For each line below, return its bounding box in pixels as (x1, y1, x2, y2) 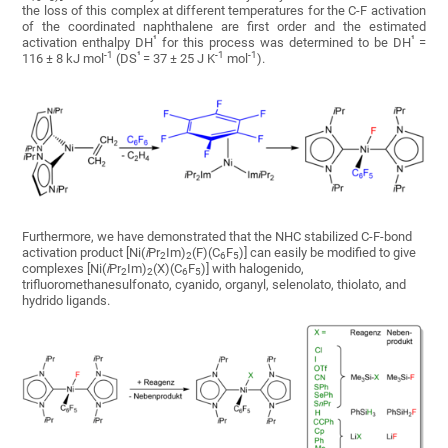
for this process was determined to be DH (157, 35, 411, 50)
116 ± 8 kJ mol (22, 51, 105, 66)
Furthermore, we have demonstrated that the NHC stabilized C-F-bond (22, 229, 413, 244)
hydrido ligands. (22, 293, 111, 308)
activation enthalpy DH (22, 35, 154, 50)
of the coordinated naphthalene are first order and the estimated (22, 19, 426, 34)
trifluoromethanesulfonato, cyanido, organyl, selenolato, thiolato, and (22, 277, 407, 292)
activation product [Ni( (22, 245, 146, 260)
